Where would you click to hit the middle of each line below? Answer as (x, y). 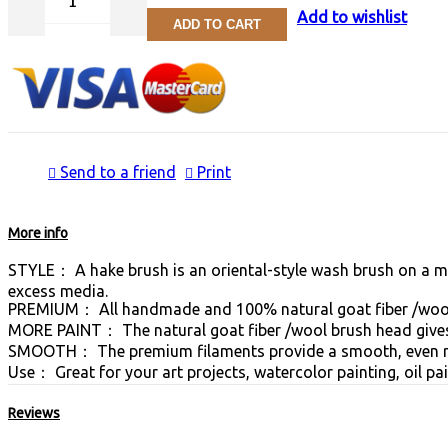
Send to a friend (116, 171)
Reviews (34, 412)
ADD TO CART (217, 24)
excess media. (58, 290)
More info (38, 232)
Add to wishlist (352, 16)
